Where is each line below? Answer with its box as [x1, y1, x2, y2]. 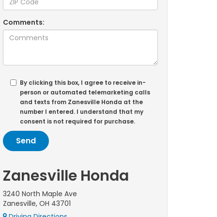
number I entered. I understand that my [20, 108, 143, 116]
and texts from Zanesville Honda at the [20, 98, 143, 106]
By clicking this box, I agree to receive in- [20, 79, 146, 87]
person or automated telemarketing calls [20, 89, 150, 96]
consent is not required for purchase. [20, 118, 135, 125]
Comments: [3, 17, 45, 27]
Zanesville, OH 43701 [3, 199, 71, 208]
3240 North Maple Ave [3, 189, 77, 199]
